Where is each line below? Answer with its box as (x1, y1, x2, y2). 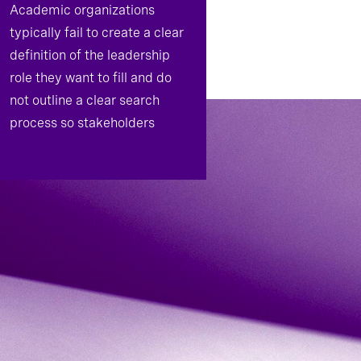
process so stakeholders (10, 115, 155, 131)
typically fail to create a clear (10, 25, 184, 40)
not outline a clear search (10, 93, 160, 108)
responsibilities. (10, 160, 103, 176)
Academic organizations (10, 2, 155, 18)
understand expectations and (10, 138, 185, 153)
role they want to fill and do (10, 70, 172, 85)
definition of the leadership (10, 48, 170, 63)
